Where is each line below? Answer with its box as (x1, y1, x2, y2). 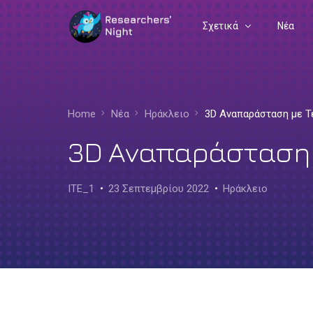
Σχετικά (202, 20, 238, 32)
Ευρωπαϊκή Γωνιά (202, 128, 282, 140)
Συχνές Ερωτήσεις (202, 78, 287, 90)
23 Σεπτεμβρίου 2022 (108, 182, 209, 195)
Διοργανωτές (202, 103, 263, 115)
